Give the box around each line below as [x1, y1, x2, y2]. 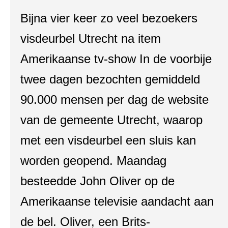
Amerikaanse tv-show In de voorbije [20, 52, 212, 66]
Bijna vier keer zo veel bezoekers [20, 11, 197, 25]
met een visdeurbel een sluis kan [20, 133, 196, 147]
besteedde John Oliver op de [20, 174, 175, 188]
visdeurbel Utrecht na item [20, 32, 161, 45]
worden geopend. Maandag [20, 154, 166, 167]
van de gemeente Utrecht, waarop [20, 113, 203, 127]
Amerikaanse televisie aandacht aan [20, 194, 214, 208]
